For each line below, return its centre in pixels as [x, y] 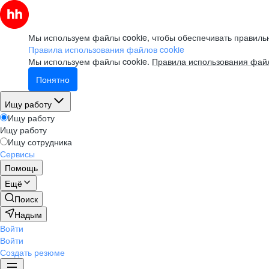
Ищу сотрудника [40, 142]
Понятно [53, 79]
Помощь [21, 168]
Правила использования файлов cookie [106, 49]
